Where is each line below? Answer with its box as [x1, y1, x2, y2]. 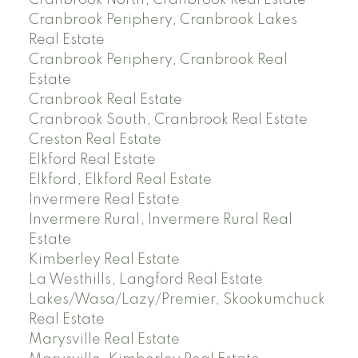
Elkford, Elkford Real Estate [28, 173, 212, 188]
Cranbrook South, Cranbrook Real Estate [28, 113, 308, 128]
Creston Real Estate [28, 133, 161, 148]
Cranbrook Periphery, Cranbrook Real [28, 53, 288, 68]
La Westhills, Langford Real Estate [28, 272, 263, 288]
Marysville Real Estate [28, 332, 180, 348]
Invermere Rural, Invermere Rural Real [28, 213, 292, 228]
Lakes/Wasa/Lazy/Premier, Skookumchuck [28, 292, 325, 308]
